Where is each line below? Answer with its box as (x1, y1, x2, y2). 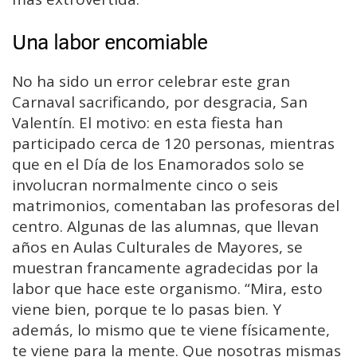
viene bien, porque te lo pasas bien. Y (12, 299, 281, 320)
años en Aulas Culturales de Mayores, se (12, 237, 303, 258)
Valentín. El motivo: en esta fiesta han (12, 112, 283, 134)
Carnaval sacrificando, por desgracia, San (12, 92, 308, 113)
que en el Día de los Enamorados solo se (12, 154, 304, 175)
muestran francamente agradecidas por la (12, 257, 319, 279)
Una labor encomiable (12, 26, 207, 57)
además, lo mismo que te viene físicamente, (12, 320, 330, 341)
